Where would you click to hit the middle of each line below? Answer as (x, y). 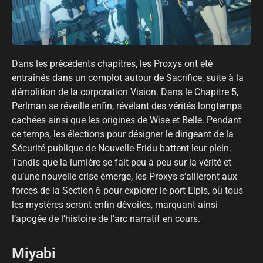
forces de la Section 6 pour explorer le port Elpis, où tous (127, 190)
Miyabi (34, 253)
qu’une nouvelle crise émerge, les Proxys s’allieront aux (124, 176)
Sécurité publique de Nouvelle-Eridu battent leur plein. (122, 148)
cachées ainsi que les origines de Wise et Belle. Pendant (127, 120)
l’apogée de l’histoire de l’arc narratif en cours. (106, 218)
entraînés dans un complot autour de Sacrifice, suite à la (128, 77)
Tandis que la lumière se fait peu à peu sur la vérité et (122, 162)
